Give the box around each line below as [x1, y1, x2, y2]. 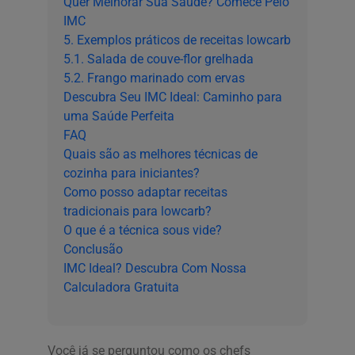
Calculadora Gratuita [63, 280, 179, 295]
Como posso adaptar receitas [63, 185, 227, 200]
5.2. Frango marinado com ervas [63, 71, 245, 86]
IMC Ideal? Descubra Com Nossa [63, 261, 246, 276]
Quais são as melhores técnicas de [63, 147, 258, 162]
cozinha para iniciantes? [63, 166, 200, 181]
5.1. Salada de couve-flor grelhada [63, 52, 254, 67]
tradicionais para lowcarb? [63, 204, 212, 219]
